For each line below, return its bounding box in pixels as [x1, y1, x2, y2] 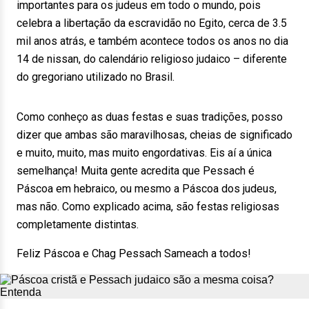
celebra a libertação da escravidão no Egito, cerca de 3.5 [17, 17, 287, 30]
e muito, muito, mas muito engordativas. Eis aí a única [17, 146, 272, 159]
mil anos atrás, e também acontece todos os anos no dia [17, 34, 288, 48]
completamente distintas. [17, 218, 139, 231]
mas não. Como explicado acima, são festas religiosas [17, 200, 279, 213]
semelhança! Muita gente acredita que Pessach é [17, 164, 255, 177]
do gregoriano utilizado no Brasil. [17, 70, 175, 83]
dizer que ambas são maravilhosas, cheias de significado [17, 128, 292, 141]
